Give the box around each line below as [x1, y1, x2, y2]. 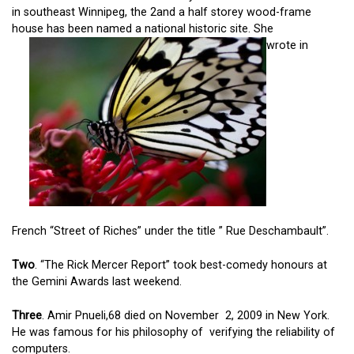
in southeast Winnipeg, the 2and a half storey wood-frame [12, 5, 311, 19]
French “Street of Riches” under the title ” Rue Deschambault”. [12, 224, 329, 239]
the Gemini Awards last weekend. [12, 274, 182, 288]
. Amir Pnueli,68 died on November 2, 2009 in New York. [42, 308, 330, 322]
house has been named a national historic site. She [12, 21, 273, 36]
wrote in [265, 38, 308, 52]
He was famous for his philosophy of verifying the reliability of [12, 325, 335, 339]
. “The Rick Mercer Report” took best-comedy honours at [35, 258, 327, 272]
